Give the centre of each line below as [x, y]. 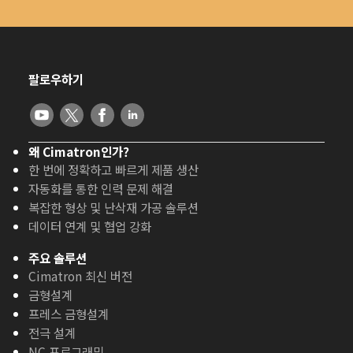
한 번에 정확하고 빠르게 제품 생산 [114, 170]
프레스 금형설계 [69, 314]
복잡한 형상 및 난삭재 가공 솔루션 [114, 208]
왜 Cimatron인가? [79, 152]
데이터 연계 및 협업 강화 [90, 227]
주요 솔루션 [58, 258]
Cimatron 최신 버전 [81, 276]
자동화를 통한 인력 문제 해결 [101, 189]
